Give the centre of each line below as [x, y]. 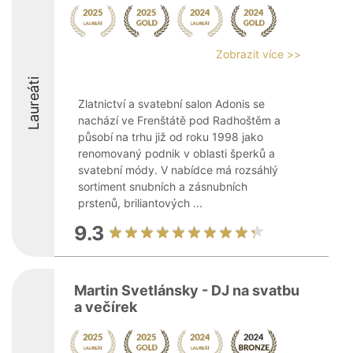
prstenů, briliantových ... [140, 203]
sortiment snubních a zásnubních [163, 186]
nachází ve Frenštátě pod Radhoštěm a [179, 120]
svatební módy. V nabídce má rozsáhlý [178, 170]
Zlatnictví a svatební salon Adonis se [171, 104]
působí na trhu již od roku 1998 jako [171, 137]
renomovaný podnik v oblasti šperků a [176, 153]
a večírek [106, 307]
